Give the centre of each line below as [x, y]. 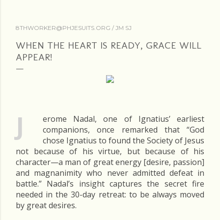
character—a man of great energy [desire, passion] [110, 162]
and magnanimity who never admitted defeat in [110, 173]
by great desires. [46, 205]
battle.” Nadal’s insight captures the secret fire [110, 184]
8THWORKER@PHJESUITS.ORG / [66, 28]
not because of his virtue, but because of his [110, 151]
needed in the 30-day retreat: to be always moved [110, 194]
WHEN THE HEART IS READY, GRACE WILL [109, 45]
